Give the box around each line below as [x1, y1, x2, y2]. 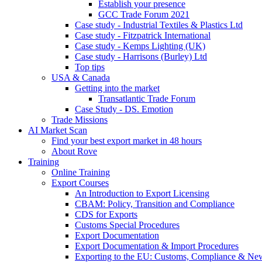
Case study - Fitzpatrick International [75, 30, 211, 40]
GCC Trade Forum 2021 [98, 9, 189, 19]
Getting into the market [75, 83, 160, 93]
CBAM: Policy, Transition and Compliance [75, 199, 235, 209]
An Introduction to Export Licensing [75, 188, 209, 198]
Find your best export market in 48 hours [51, 136, 202, 146]
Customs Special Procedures [75, 220, 180, 230]
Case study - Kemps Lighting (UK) [75, 41, 205, 51]
